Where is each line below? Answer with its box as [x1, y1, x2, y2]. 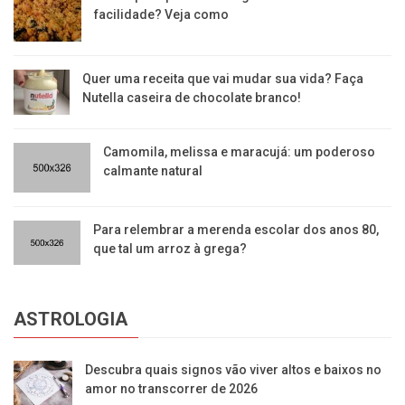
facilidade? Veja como [94, 7, 230, 23]
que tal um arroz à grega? [93, 241, 248, 257]
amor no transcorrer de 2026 [84, 381, 258, 396]
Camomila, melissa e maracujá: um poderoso [102, 144, 375, 159]
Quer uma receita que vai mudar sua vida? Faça [81, 71, 363, 86]
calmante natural [102, 163, 202, 178]
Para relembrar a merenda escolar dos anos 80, [93, 222, 380, 238]
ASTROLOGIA [14, 307, 127, 330]
